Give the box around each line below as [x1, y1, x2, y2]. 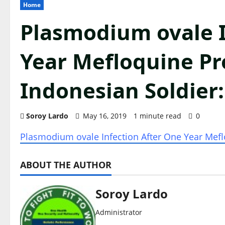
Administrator [95, 207, 142, 217]
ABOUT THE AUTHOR [20, 159, 111, 171]
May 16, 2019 [81, 111, 129, 121]
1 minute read [134, 111, 181, 121]
